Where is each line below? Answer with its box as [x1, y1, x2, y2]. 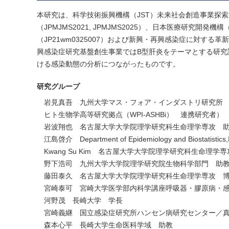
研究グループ [37, 82, 80, 91]
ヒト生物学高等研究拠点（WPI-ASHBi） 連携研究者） [44, 110, 223, 119]
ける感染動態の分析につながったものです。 [37, 60, 180, 68]
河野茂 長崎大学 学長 [44, 196, 123, 205]
